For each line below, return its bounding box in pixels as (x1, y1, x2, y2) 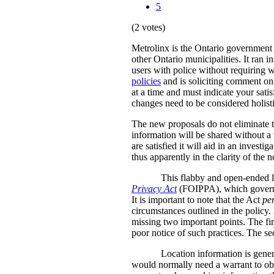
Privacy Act (131, 183, 177, 194)
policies (131, 76, 161, 87)
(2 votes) (131, 22, 165, 33)
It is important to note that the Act (131, 194, 262, 206)
